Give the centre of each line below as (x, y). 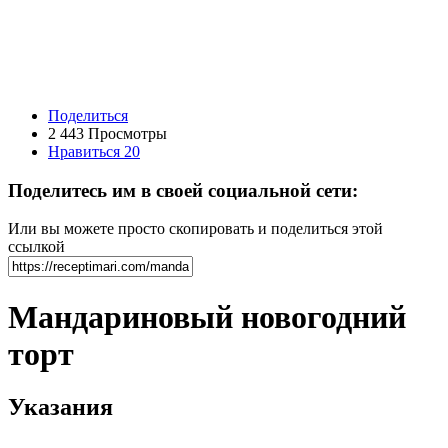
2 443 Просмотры (107, 133)
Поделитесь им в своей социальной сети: (183, 190)
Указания (60, 407)
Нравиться (86, 151)
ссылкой (36, 247)
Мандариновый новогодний (207, 316)
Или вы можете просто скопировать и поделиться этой (195, 229)
